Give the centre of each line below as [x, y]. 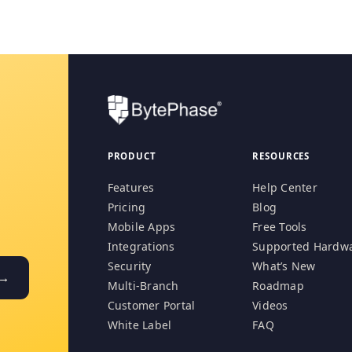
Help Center [285, 188]
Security [129, 266]
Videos [270, 306]
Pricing [126, 207]
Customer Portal [151, 306]
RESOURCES [281, 156]
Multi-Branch [143, 286]
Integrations [141, 247]
